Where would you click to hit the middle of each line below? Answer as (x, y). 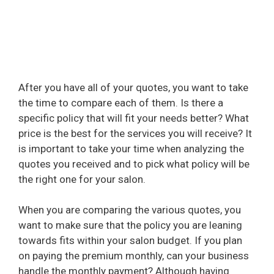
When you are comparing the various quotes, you (130, 210)
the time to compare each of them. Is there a (121, 102)
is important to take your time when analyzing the (131, 148)
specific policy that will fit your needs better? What (134, 118)
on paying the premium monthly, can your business (134, 256)
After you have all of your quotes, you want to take (133, 87)
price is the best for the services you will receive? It (135, 133)
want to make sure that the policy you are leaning (130, 225)
